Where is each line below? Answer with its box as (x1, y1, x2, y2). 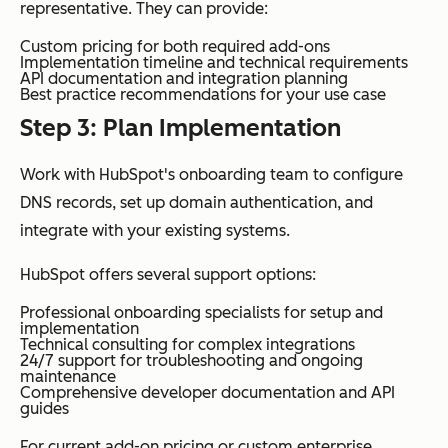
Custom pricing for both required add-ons (20, 36, 330, 56)
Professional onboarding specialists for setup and (20, 302, 383, 322)
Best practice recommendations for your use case (20, 84, 386, 104)
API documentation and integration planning (20, 68, 348, 88)
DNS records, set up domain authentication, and (20, 192, 373, 212)
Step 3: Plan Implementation (20, 112, 341, 142)
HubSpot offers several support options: (20, 264, 316, 284)
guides (20, 398, 69, 418)
